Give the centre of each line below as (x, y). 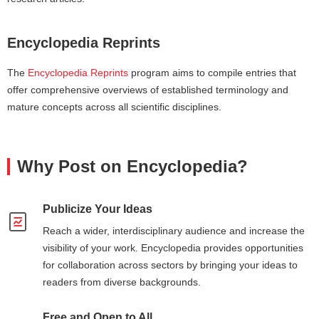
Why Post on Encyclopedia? (132, 166)
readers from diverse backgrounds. (122, 282)
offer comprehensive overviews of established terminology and (148, 90)
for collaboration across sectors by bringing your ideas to (170, 265)
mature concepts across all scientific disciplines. (114, 107)
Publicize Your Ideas (98, 209)
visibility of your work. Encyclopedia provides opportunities (173, 248)
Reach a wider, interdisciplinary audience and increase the (174, 231)
